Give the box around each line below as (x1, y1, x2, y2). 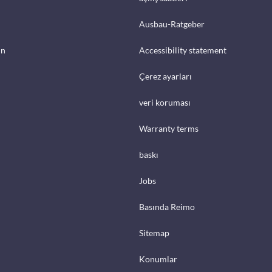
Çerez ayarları (139, 71, 192, 81)
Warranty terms (139, 123, 199, 134)
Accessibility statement (139, 45, 226, 55)
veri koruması (139, 97, 191, 107)
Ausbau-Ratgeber (139, 19, 205, 29)
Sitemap (139, 228, 169, 238)
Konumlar (139, 254, 177, 264)
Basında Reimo (139, 202, 195, 212)
